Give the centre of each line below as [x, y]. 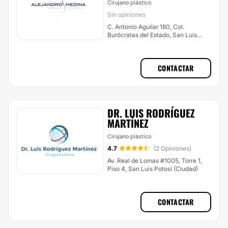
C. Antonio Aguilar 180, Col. [140, 27]
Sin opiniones [126, 15]
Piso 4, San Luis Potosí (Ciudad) [153, 169]
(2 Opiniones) [173, 148]
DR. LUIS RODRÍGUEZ [151, 113]
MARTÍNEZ [128, 123]
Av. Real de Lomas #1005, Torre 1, [155, 161]
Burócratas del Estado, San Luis [152, 35]
